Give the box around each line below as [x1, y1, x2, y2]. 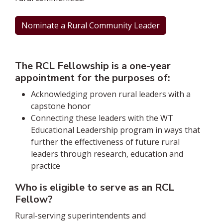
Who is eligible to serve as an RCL [15, 180, 174, 194]
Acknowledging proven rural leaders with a [31, 89, 191, 100]
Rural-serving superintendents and [15, 210, 146, 221]
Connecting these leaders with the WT [31, 112, 173, 124]
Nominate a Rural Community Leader [21, 20, 160, 31]
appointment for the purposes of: [15, 71, 170, 85]
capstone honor [31, 101, 91, 112]
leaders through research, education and [31, 148, 183, 160]
